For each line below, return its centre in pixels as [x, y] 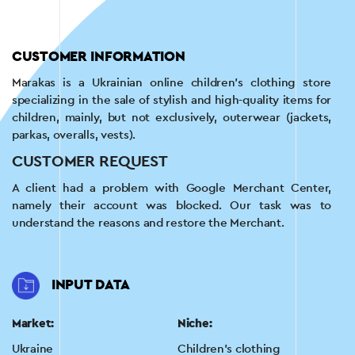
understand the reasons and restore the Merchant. [148, 223]
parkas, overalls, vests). [74, 136]
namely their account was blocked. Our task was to [172, 206]
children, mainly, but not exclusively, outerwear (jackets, [172, 118]
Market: [33, 324]
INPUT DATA [91, 286]
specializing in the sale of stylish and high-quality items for [172, 101]
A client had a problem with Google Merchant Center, [172, 189]
